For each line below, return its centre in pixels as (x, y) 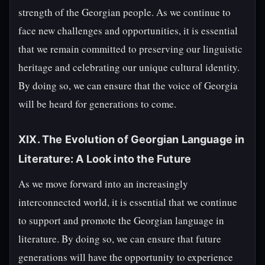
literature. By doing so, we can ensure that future (120, 239)
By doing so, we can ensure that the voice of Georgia (128, 85)
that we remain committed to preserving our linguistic (130, 49)
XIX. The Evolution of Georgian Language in (132, 139)
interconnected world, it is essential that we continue (128, 202)
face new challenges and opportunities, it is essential (128, 30)
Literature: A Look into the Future (105, 159)
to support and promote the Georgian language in (121, 220)
